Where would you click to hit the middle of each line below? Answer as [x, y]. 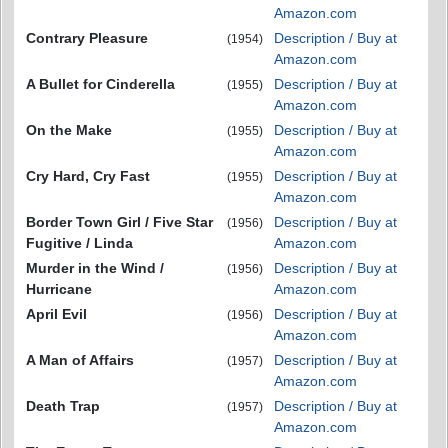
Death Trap [63, 405]
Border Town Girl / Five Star [119, 221]
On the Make [69, 129]
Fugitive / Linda [79, 242]
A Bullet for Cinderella [100, 83]
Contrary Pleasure [87, 37]
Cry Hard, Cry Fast [88, 175]
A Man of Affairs [80, 359]
